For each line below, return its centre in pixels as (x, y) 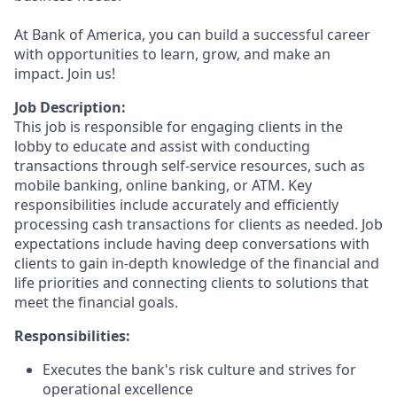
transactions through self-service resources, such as (190, 166)
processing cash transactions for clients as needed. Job (198, 224)
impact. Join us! (65, 74)
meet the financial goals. (96, 302)
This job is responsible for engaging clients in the (179, 127)
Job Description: (70, 107)
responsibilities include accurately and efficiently (176, 205)
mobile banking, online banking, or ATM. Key (163, 185)
